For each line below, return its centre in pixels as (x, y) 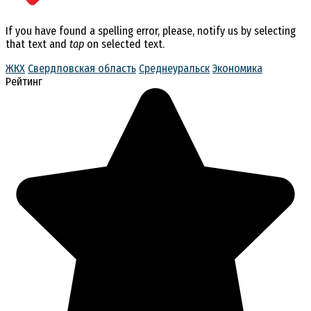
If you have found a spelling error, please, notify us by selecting (151, 31)
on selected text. (124, 44)
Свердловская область (82, 68)
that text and (37, 44)
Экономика (237, 68)
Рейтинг (24, 81)
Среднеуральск (174, 68)
